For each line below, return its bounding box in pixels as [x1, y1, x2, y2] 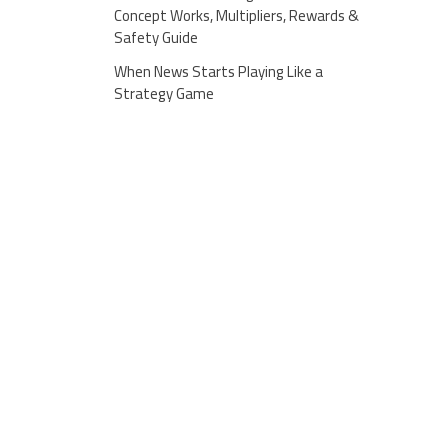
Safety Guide [113, 23, 198, 53]
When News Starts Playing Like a [113, 57, 323, 87]
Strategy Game [113, 79, 214, 109]
